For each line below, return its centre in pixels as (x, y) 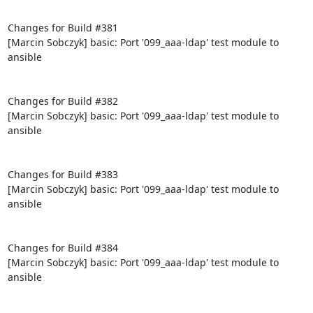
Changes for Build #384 (63, 247)
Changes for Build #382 (63, 101)
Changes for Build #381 (63, 27)
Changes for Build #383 (63, 174)
